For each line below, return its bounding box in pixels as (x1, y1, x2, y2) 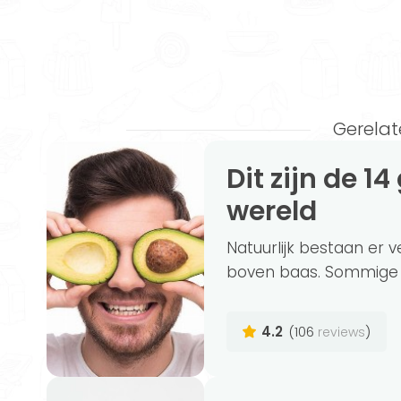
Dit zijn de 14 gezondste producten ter (226, 160, 246, 198)
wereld (226, 192, 318, 230)
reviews (318, 322, 366, 341)
